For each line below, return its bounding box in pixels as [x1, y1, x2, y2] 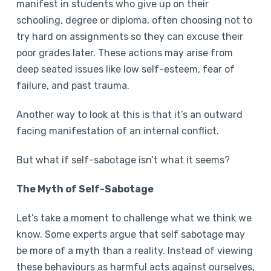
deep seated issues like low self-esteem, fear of [16, 63, 235, 75]
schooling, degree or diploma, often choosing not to [16, 14, 252, 26]
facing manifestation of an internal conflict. [16, 125, 219, 137]
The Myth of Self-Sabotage [16, 183, 154, 195]
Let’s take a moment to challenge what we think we [16, 212, 252, 224]
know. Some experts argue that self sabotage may [16, 228, 245, 240]
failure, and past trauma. [16, 79, 132, 91]
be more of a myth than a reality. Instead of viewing [16, 244, 253, 256]
